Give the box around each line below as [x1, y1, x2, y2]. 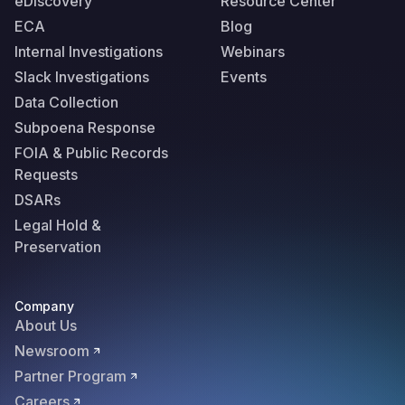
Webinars [221, 42, 285, 61]
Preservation [14, 238, 101, 256]
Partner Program [14, 367, 127, 385]
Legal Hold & [14, 216, 101, 234]
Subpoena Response [14, 118, 155, 137]
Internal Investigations [14, 42, 163, 61]
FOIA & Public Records [14, 144, 168, 162]
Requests [14, 165, 78, 184]
